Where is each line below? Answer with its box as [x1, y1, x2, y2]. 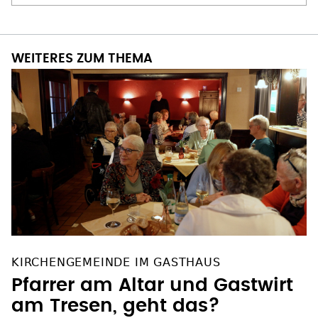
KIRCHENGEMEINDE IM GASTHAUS [11, 241, 221, 256]
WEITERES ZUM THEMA [11, 39, 153, 53]
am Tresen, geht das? [11, 283, 220, 302]
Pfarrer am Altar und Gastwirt [11, 262, 293, 281]
